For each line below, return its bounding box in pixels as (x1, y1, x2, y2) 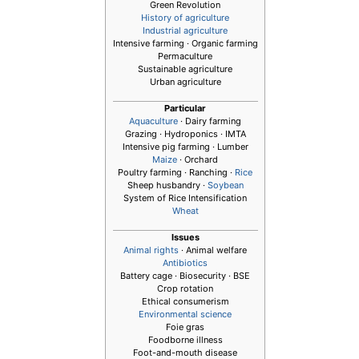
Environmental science (139, 308, 232, 320)
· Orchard (177, 153, 218, 165)
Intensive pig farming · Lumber (122, 140, 248, 152)
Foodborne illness (147, 333, 223, 345)
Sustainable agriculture (138, 63, 232, 75)
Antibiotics (163, 256, 208, 268)
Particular (164, 102, 206, 114)
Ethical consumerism (141, 295, 229, 307)
